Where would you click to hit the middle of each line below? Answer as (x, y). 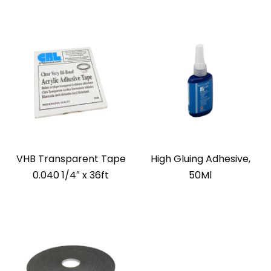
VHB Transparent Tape (71, 158)
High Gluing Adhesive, (200, 158)
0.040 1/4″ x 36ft (71, 175)
